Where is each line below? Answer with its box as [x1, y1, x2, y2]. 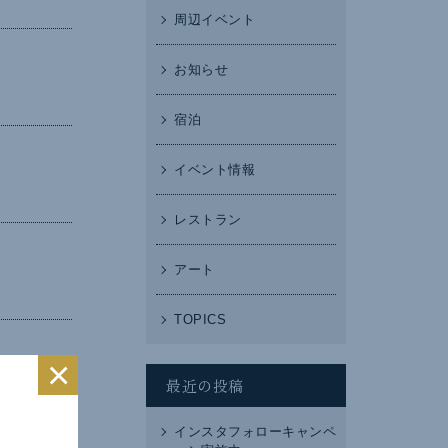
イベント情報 [174, 162, 255, 177]
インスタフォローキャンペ [174, 424, 336, 439]
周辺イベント [174, 12, 255, 27]
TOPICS [174, 312, 226, 327]
